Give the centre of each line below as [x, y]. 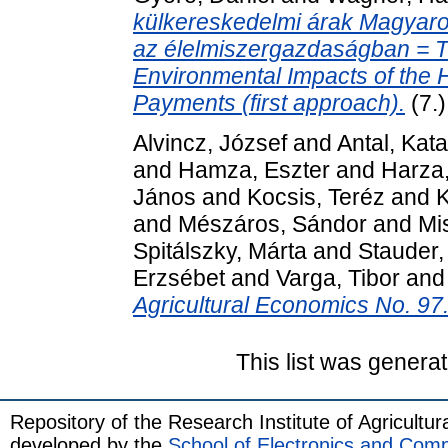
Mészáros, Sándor [272, 223]
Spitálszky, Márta [220, 250]
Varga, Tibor [338, 277]
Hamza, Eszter [254, 169]
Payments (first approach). [269, 102]
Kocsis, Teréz [316, 196]
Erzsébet [179, 277]
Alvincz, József [210, 142]
